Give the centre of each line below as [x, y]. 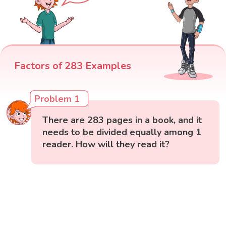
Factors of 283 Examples [73, 66]
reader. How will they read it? [106, 144]
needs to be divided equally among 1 [122, 132]
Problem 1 [57, 99]
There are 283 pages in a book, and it [122, 120]
